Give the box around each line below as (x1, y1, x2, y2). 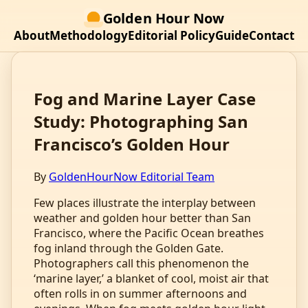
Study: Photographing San (34, 109, 248, 133)
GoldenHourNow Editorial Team (49, 168, 214, 184)
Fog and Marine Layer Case (34, 87, 256, 110)
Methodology (49, 27, 128, 43)
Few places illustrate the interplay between (34, 195, 256, 210)
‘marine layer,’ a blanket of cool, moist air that (34, 270, 269, 286)
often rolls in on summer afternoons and (34, 285, 247, 301)
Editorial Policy (128, 27, 215, 43)
